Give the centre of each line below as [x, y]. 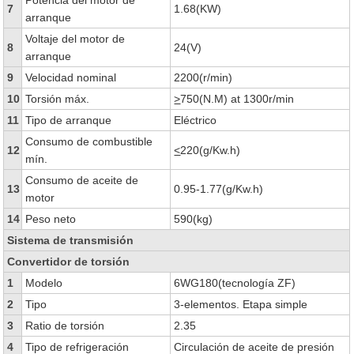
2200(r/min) [203, 77]
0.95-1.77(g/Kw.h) [219, 189]
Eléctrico [196, 120]
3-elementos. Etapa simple [241, 304]
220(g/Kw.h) [211, 150]
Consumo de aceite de [82, 180]
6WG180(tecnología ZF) [235, 283]
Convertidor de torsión [69, 262]
